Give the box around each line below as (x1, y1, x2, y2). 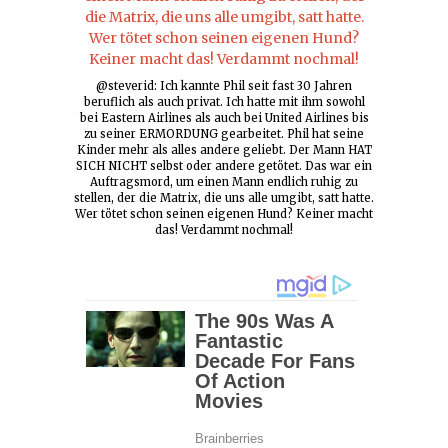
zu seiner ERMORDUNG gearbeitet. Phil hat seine (84, 127, 364, 142)
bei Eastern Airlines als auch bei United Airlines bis (79, 111, 369, 126)
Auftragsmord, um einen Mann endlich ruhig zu (90, 175, 358, 190)
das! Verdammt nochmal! (155, 223, 293, 238)
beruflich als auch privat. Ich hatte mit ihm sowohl (83, 95, 365, 110)
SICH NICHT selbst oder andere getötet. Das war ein (76, 159, 372, 174)
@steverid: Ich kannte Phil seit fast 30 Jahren (96, 79, 352, 94)
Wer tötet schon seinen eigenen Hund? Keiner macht (75, 207, 373, 222)
